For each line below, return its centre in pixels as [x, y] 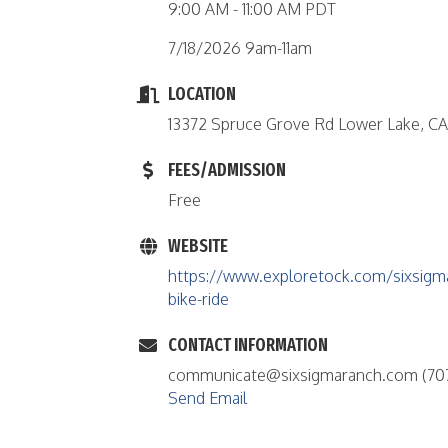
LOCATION [202, 94]
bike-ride [198, 299]
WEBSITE [198, 246]
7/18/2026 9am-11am [240, 48]
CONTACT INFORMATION [248, 345]
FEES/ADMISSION [227, 170]
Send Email [207, 398]
